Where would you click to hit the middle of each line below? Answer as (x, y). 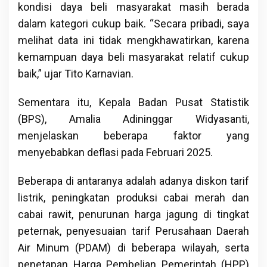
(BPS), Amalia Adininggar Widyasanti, (133, 119)
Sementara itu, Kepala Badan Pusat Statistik (133, 102)
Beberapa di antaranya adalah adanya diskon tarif (133, 181)
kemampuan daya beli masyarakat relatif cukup (133, 57)
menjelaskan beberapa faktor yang (133, 135)
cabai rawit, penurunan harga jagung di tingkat (133, 214)
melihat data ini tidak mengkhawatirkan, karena (133, 40)
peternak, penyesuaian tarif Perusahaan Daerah (133, 231)
